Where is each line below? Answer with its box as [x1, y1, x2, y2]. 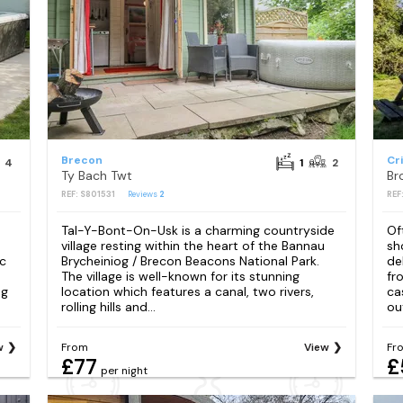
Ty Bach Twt [60, 167, 132, 184]
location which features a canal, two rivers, [60, 283, 314, 300]
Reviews [127, 189, 159, 200]
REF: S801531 [60, 189, 115, 200]
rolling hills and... [60, 299, 156, 316]
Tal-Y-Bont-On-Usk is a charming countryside [60, 222, 335, 239]
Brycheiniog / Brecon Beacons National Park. [60, 253, 319, 270]
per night [100, 363, 148, 379]
